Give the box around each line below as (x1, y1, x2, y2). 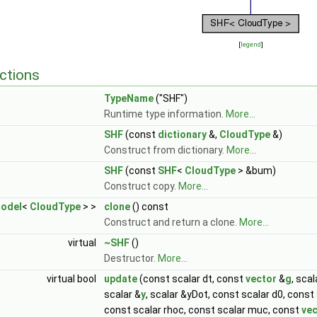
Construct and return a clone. (104, 217, 239, 228)
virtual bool (47, 273, 98, 284)
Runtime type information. (104, 108, 226, 120)
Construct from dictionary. (104, 144, 226, 156)
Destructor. (104, 253, 158, 264)
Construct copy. (104, 180, 178, 192)
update (104, 273, 137, 284)
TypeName (104, 93, 154, 104)
